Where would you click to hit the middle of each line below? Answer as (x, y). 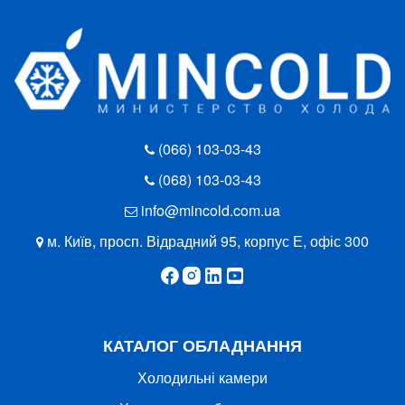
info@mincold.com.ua (211, 210)
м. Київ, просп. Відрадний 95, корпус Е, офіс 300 (208, 240)
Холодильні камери (202, 377)
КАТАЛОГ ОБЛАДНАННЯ (202, 345)
